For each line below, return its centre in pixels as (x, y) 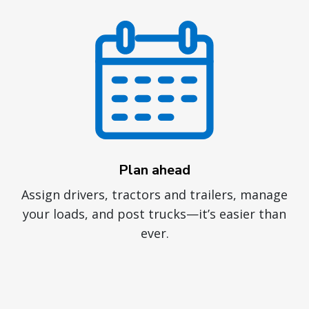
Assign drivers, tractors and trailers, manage (154, 195)
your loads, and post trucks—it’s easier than (154, 214)
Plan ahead (154, 170)
